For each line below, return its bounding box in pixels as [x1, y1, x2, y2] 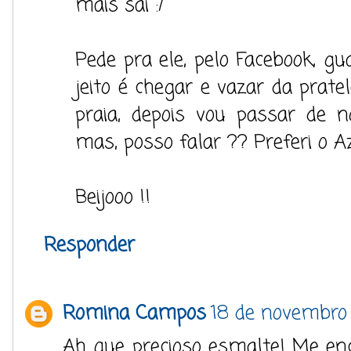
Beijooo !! [75, 182, 150, 212]
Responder [44, 230, 135, 260]
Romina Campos [63, 298, 206, 328]
